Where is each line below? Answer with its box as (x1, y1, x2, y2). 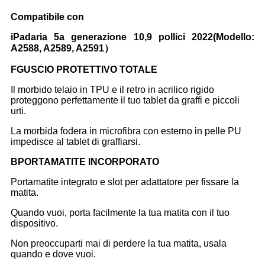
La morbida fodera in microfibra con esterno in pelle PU (11, 125, 241, 136)
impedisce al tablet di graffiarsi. (11, 136, 140, 147)
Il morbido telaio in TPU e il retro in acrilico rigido (11, 84, 214, 95)
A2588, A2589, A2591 (11, 43, 104, 53)
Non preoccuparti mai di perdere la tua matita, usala (11, 238, 227, 248)
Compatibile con (11, 11, 84, 22)
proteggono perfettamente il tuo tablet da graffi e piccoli (11, 95, 240, 105)
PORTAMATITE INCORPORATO (18, 156, 159, 167)
